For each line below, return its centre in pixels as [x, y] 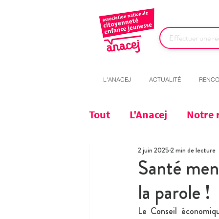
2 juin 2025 [153, 150]
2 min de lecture [193, 150]
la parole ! [174, 193]
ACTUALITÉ [165, 80]
